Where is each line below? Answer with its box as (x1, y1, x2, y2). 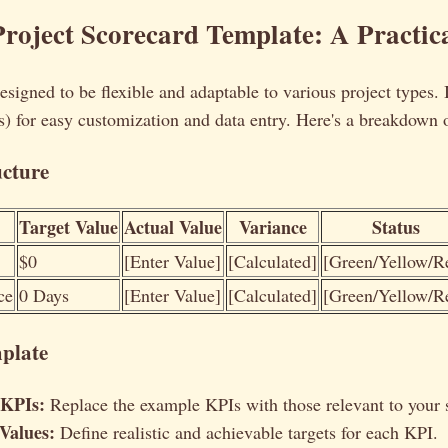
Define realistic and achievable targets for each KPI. (55, 419, 438, 444)
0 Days (19, 283, 69, 308)
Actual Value (124, 214, 222, 241)
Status (371, 214, 420, 241)
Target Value (19, 214, 118, 241)
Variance (238, 214, 307, 241)
